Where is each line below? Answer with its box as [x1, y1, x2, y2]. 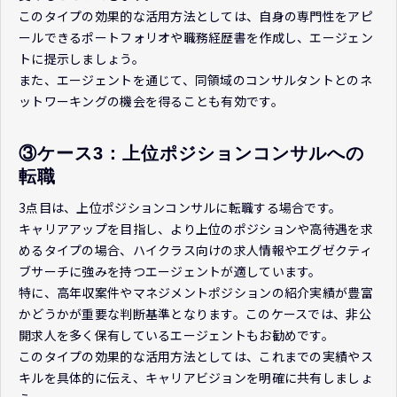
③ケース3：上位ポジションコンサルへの [19, 143, 364, 163]
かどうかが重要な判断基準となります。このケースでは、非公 [19, 304, 371, 323]
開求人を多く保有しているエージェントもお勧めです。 [19, 325, 334, 344]
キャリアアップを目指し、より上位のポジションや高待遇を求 [19, 219, 373, 237]
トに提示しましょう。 [19, 49, 144, 67]
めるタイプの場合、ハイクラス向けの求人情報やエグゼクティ [19, 240, 372, 259]
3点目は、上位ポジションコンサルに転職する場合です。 [19, 198, 342, 216]
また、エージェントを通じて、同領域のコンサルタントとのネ [19, 70, 372, 89]
